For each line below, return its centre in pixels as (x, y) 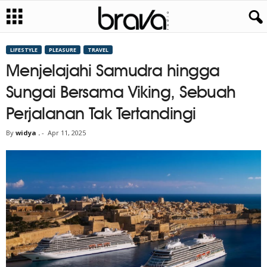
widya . (28, 133)
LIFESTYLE (24, 50)
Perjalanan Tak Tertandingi (101, 113)
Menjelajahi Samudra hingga (113, 70)
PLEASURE (63, 50)
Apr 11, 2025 (67, 133)
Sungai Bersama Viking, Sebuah (121, 92)
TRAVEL (98, 50)
